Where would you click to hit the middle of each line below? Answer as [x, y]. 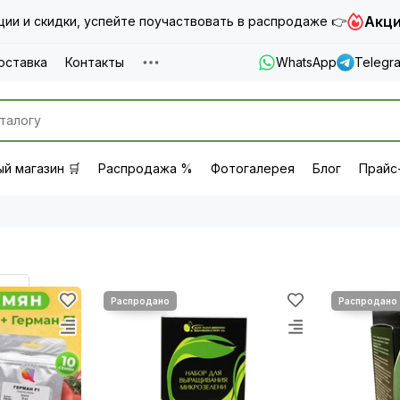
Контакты [95, 62]
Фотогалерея [253, 168]
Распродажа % [146, 168]
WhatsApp [306, 62]
